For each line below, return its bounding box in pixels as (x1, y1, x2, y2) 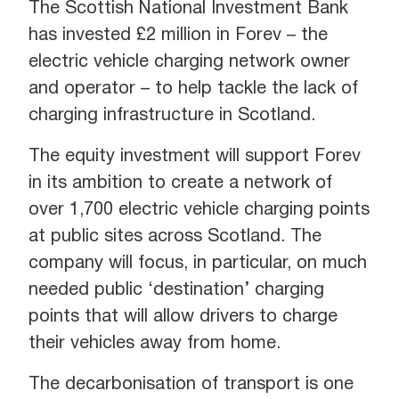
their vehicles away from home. (28, 336, 281, 352)
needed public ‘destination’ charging (28, 282, 324, 298)
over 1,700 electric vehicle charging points (28, 202, 370, 218)
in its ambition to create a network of (28, 175, 332, 191)
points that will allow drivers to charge (28, 309, 338, 325)
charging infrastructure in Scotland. (28, 108, 315, 124)
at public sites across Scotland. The (28, 229, 322, 245)
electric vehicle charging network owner (28, 54, 350, 70)
